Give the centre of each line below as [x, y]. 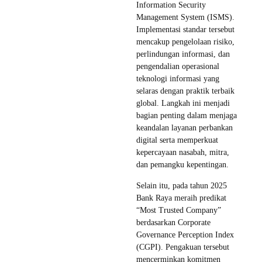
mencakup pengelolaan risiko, [185, 42]
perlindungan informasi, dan [183, 54]
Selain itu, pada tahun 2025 [182, 186]
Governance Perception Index [185, 235]
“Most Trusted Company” [179, 211]
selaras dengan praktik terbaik [185, 91]
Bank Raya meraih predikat [181, 198]
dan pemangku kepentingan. [182, 165]
